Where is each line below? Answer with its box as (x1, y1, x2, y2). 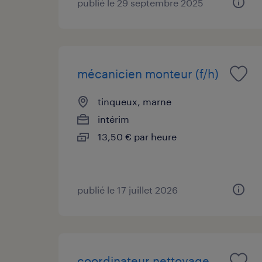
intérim (98, 113, 129, 125)
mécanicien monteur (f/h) (77, 66, 219, 81)
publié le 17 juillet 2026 (77, 184, 178, 195)
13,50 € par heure (98, 130, 177, 142)
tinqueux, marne (98, 95, 171, 107)
